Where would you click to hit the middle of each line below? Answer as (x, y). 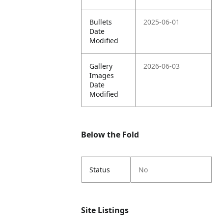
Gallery (101, 66)
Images (102, 75)
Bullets (101, 22)
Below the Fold (110, 135)
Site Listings (105, 210)
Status (100, 170)
